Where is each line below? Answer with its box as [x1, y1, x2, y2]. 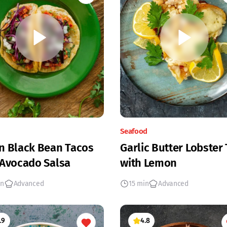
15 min [129, 179, 149, 188]
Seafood [120, 127, 148, 136]
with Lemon [120, 156, 177, 170]
